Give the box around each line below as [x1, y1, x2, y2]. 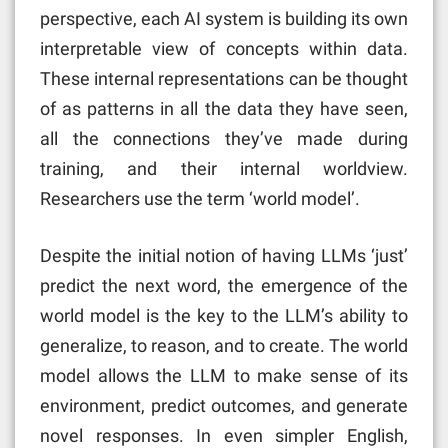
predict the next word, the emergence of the [40, 274, 408, 296]
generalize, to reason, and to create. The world [40, 334, 408, 356]
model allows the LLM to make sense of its [40, 364, 408, 386]
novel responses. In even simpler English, [40, 424, 408, 446]
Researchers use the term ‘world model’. [40, 187, 360, 209]
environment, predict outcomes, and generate [40, 394, 408, 416]
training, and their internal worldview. [40, 157, 408, 179]
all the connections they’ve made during [40, 127, 408, 149]
